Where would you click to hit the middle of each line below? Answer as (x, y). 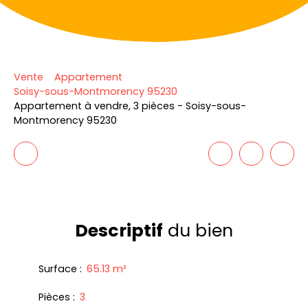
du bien (198, 231)
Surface (58, 269)
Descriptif (119, 231)
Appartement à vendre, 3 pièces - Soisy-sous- (130, 106)
